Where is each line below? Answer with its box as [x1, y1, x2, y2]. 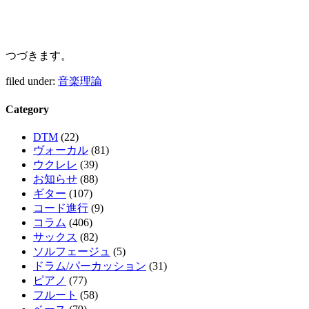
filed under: [6, 75, 58, 88]
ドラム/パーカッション [33, 259, 146, 272]
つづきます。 [6, 50, 72, 62]
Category [6, 103, 49, 116]
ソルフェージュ [33, 245, 110, 257]
